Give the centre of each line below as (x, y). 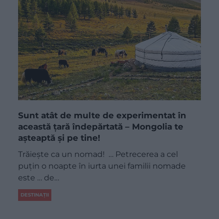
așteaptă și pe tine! (59, 138)
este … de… (39, 177)
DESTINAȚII (35, 195)
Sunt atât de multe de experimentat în (102, 115)
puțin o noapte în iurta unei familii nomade (102, 166)
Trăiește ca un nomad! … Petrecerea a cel (98, 154)
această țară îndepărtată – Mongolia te (101, 126)
